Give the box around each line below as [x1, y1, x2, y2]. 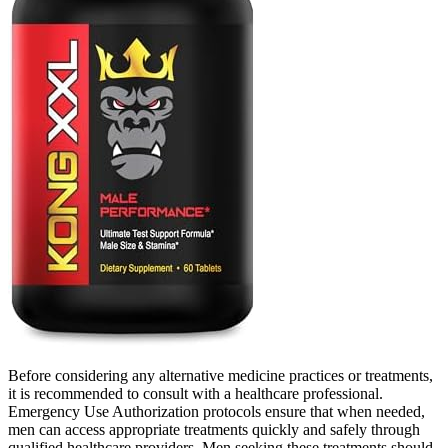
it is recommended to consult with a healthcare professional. [8, 384, 383, 402]
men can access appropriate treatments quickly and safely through [8, 420, 420, 438]
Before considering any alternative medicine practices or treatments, [8, 366, 433, 384]
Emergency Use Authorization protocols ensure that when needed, [8, 402, 425, 420]
